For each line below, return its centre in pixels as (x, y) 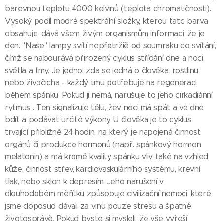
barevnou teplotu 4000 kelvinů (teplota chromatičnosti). (108, 9)
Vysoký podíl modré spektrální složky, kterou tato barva (107, 21)
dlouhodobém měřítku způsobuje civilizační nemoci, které (108, 194)
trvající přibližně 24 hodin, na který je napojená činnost (103, 132)
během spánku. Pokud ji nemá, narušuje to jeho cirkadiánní (109, 95)
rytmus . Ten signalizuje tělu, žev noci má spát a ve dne (105, 108)
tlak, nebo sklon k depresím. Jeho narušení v (84, 182)
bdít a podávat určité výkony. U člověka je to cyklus (98, 120)
